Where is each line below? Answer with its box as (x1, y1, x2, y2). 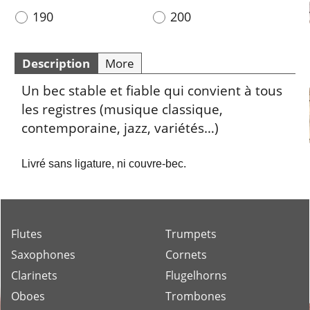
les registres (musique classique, (21, 99, 223, 118)
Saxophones (11, 246, 75, 262)
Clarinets (11, 267, 57, 283)
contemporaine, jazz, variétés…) (21, 118, 219, 137)
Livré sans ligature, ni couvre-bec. (21, 158, 186, 170)
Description (22, 55, 90, 71)
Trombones (165, 288, 226, 304)
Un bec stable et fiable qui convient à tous (21, 80, 282, 100)
